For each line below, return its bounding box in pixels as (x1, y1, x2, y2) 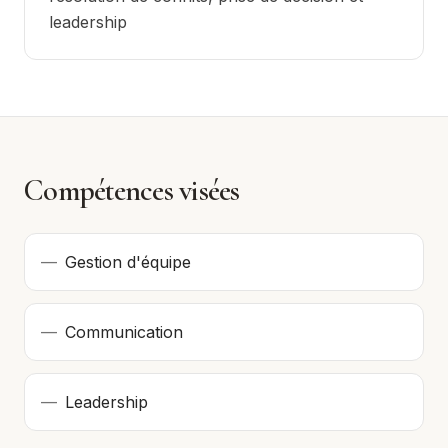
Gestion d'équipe (65, 252, 191, 272)
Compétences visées (24, 172, 240, 209)
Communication (65, 322, 183, 342)
